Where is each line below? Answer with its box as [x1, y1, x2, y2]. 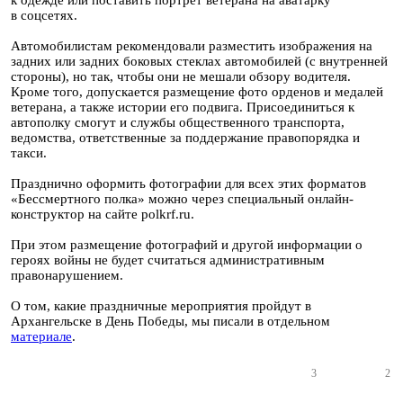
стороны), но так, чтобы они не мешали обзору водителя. [11, 69, 351, 84]
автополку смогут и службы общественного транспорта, [11, 115, 345, 130]
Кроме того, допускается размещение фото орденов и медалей [11, 85, 383, 99]
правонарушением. [11, 268, 123, 282]
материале [11, 329, 72, 344]
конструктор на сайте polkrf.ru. [11, 207, 194, 221]
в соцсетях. [11, 8, 77, 22]
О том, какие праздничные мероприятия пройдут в [11, 299, 311, 313]
